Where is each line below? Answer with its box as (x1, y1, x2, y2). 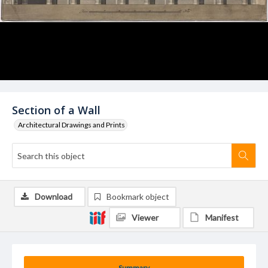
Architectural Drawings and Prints (18, 120, 125, 129)
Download (35, 191, 72, 202)
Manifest (205, 212, 239, 223)
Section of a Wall (12, 103, 100, 117)
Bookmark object (106, 191, 169, 202)
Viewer (132, 212, 159, 223)
